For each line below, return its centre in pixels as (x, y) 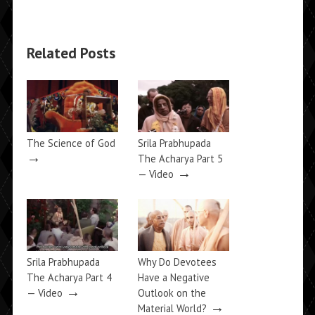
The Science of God (71, 143)
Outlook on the (172, 293)
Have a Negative (173, 278)
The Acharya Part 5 (180, 159)
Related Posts (71, 53)
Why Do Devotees (177, 262)
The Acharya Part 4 (69, 278)
